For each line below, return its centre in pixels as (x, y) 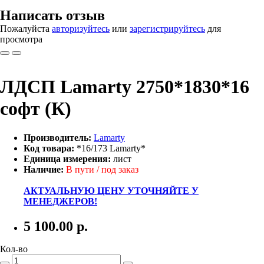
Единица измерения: (68, 159)
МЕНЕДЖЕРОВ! (60, 201)
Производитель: (57, 137)
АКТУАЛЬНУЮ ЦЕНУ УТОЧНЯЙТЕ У (111, 190)
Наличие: (44, 169)
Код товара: (49, 148)
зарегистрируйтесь (167, 28)
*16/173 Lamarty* (110, 148)
